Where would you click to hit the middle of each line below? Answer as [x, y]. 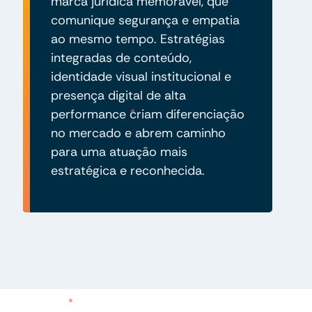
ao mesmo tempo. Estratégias [138, 39]
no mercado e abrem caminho [138, 133]
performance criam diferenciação [147, 114]
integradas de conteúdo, [121, 57]
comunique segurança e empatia [145, 20]
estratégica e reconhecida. [127, 170]
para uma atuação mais [119, 151]
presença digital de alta [118, 95]
